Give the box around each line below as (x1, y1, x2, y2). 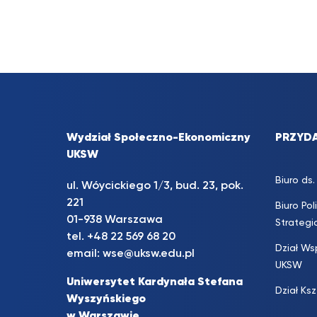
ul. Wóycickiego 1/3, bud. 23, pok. (67, 180, 243, 192)
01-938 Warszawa (67, 214, 163, 226)
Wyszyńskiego (67, 294, 146, 306)
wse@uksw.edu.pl (103, 248, 195, 260)
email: (67, 248, 103, 260)
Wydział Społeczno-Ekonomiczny (67, 132, 250, 144)
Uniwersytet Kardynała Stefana (67, 277, 243, 289)
